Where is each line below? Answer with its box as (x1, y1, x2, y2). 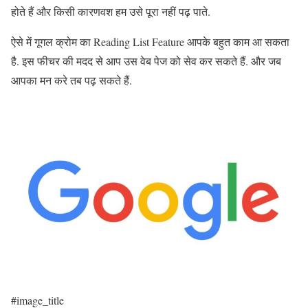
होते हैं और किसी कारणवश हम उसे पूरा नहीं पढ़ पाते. (11, 4, 210, 19)
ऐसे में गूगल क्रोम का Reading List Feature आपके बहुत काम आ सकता (11, 34, 289, 49)
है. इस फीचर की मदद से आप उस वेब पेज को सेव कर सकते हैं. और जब (11, 54, 281, 69)
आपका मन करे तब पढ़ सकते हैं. (11, 73, 132, 88)
